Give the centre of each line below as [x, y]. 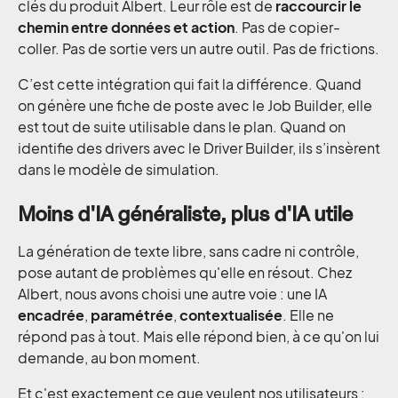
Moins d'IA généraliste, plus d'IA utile [185, 214]
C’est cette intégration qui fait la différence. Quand [190, 84]
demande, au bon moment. [109, 358]
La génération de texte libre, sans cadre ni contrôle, [188, 251]
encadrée [51, 315]
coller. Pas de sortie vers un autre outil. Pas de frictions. [199, 48]
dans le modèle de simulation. [119, 169]
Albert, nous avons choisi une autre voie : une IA [172, 294]
